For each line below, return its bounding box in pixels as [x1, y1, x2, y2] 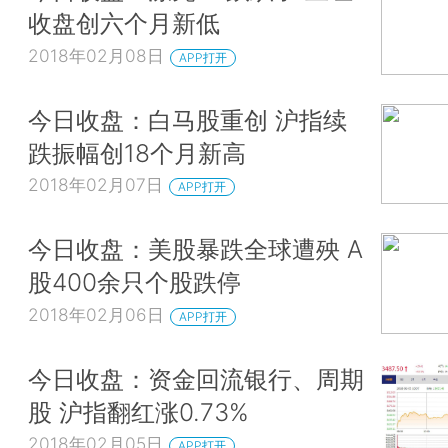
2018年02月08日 [28, 44, 164, 66]
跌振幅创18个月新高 [28, 137, 246, 168]
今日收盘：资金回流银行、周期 [28, 363, 364, 394]
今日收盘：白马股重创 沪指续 [28, 104, 347, 135]
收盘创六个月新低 [28, 7, 220, 38]
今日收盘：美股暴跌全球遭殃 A [28, 234, 363, 265]
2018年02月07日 [28, 174, 163, 196]
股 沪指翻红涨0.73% [28, 396, 249, 427]
